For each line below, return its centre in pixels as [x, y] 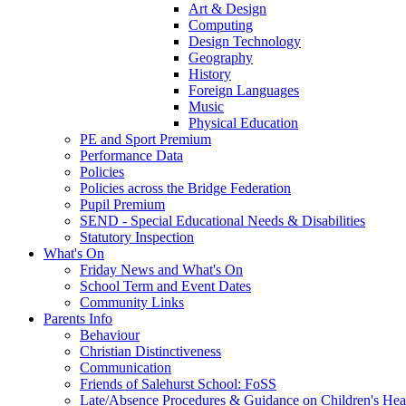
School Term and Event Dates [165, 286]
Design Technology [245, 42]
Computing [221, 25]
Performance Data [131, 156]
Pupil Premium [122, 205]
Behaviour [110, 335]
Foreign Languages [244, 91]
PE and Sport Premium [145, 140]
